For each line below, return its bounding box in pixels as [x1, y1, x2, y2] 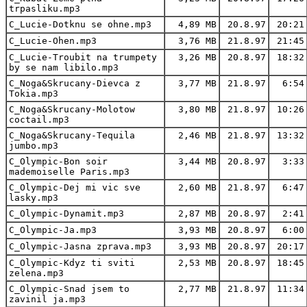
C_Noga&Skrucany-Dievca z [9, 77, 140, 88]
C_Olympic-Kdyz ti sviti [9, 257, 135, 268]
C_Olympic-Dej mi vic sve [9, 182, 140, 193]
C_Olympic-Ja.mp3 [9, 224, 97, 235]
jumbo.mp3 [9, 140, 58, 151]
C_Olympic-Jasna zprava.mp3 [9, 241, 151, 251]
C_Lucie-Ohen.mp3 [9, 35, 97, 46]
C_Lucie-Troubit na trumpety [9, 51, 157, 62]
